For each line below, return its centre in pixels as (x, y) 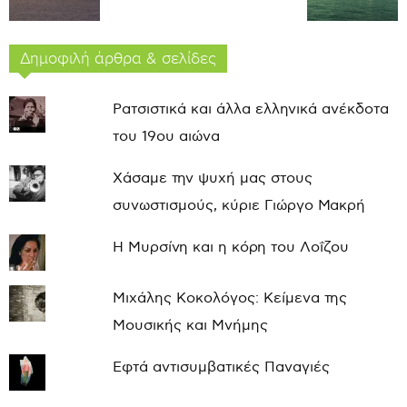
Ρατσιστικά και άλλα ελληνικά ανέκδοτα (250, 109)
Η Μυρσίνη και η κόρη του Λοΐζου (230, 247)
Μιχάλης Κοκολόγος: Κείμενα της (229, 298)
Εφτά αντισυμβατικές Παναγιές (221, 367)
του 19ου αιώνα (166, 136)
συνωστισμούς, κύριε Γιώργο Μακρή (238, 205)
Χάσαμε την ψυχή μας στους (212, 178)
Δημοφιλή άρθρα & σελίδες (118, 58)
